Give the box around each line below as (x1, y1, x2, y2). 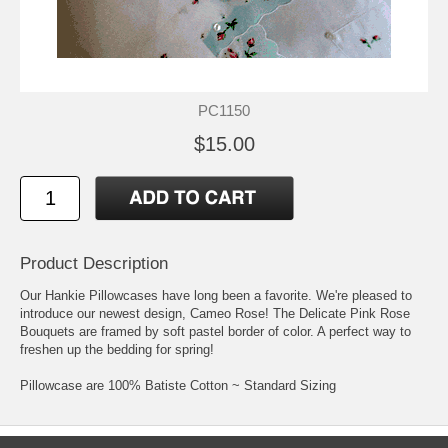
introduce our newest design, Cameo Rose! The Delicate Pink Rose (20, 305, 410, 321)
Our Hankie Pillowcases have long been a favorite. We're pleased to (20, 287, 412, 303)
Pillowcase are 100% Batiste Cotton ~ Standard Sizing (20, 377, 336, 393)
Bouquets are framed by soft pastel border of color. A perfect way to (20, 323, 411, 339)
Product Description (20, 253, 168, 273)
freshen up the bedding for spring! (20, 341, 214, 357)
